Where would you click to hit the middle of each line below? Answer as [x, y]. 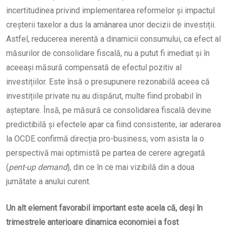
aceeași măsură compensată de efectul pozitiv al [94, 68]
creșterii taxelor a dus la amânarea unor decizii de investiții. [111, 25]
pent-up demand [38, 167]
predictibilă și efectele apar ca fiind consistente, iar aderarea [113, 125]
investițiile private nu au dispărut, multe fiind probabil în [104, 96]
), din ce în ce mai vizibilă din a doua [131, 167]
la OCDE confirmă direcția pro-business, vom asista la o [105, 139]
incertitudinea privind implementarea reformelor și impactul [110, 11]
